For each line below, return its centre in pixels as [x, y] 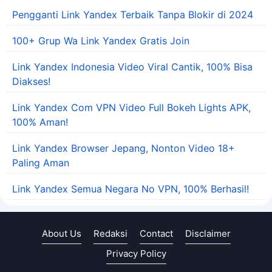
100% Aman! [40, 122]
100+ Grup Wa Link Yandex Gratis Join [101, 41]
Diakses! [31, 82]
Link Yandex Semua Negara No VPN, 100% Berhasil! [131, 189]
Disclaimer [208, 234]
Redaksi [110, 234]
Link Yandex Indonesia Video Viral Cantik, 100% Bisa [132, 67]
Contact [156, 234]
